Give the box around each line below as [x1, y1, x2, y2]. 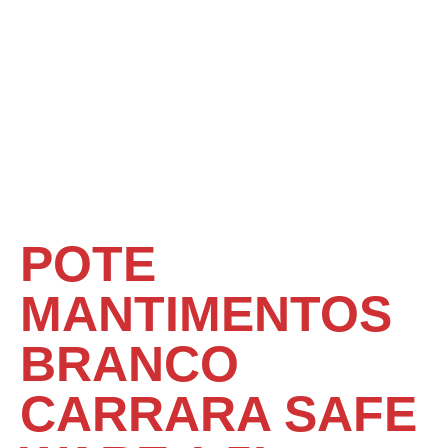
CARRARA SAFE [20, 386, 417, 442]
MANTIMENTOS [20, 286, 392, 342]
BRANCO [20, 336, 239, 392]
